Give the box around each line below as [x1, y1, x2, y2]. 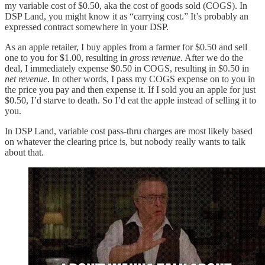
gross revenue [130, 52, 180, 63]
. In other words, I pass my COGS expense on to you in [47, 73, 255, 84]
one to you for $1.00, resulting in [5, 52, 130, 63]
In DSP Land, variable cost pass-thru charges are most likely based [5, 125, 253, 136]
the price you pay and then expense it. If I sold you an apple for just [5, 84, 256, 95]
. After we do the [180, 52, 243, 63]
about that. [5, 147, 49, 157]
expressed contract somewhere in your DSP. [5, 21, 171, 32]
